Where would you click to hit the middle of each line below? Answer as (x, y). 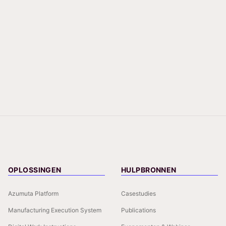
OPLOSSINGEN (35, 169)
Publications (138, 210)
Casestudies (138, 193)
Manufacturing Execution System (55, 210)
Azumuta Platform (33, 193)
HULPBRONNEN (149, 169)
